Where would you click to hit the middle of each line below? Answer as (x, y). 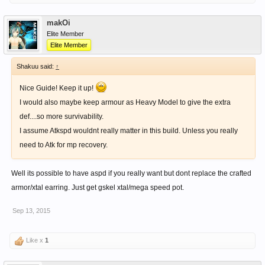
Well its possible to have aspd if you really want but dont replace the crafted (131, 173)
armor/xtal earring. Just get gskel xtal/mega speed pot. (98, 188)
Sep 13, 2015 (31, 211)
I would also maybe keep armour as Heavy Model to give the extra (125, 102)
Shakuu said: (36, 66)
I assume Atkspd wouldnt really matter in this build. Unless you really (129, 131)
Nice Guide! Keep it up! (57, 88)
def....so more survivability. (62, 117)
